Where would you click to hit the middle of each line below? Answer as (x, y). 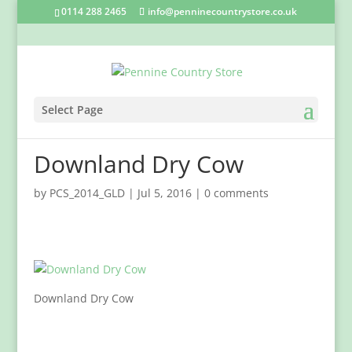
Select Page (72, 109)
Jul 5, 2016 (164, 193)
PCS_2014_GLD (87, 193)
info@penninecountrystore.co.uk (223, 11)
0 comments (236, 193)
